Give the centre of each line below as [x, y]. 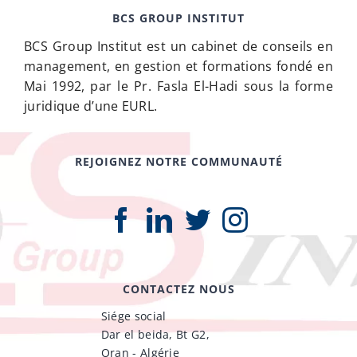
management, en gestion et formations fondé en [178, 67]
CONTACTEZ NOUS [178, 289]
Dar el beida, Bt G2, [155, 335]
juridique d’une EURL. [91, 106]
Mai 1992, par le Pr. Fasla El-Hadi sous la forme [178, 86]
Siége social [133, 316]
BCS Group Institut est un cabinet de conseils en [178, 47]
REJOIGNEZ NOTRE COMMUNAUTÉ [178, 162]
